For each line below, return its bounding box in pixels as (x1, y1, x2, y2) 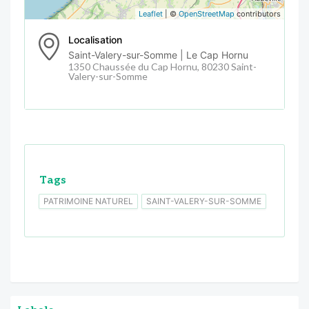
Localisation (68, 33, 122, 46)
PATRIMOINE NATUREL (43, 195, 133, 206)
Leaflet (139, 8, 163, 19)
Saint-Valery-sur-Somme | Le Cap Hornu (68, 48, 248, 61)
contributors (235, 8, 281, 19)
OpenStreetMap (179, 8, 235, 19)
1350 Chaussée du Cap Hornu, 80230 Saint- (68, 60, 257, 72)
